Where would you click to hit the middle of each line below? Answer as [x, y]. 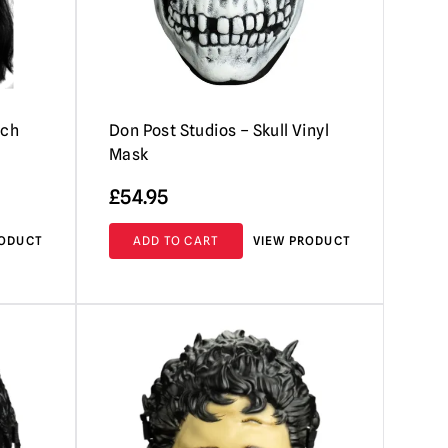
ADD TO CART [176, 240]
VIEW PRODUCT [301, 240]
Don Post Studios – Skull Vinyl [218, 130]
